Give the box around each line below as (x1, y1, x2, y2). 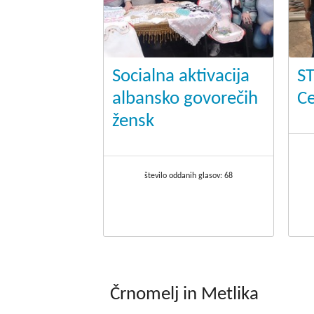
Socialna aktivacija (112, 67, 250, 87)
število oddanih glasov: (144, 172, 224, 181)
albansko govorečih (112, 90, 258, 109)
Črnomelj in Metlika (110, 285, 259, 305)
